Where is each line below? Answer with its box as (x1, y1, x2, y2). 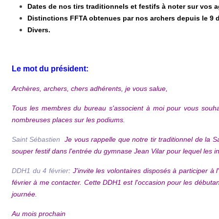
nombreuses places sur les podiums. (12, 115, 125, 124)
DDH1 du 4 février (12, 166, 69, 175)
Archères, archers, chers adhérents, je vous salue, (12, 84, 168, 92)
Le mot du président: (12, 64, 88, 73)
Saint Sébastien (12, 135, 61, 143)
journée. (12, 190, 37, 198)
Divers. (27, 25, 50, 34)
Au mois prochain (12, 209, 66, 218)
